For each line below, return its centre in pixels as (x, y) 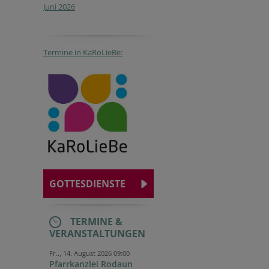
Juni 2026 (59, 7)
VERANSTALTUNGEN (97, 234)
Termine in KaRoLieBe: (83, 52)
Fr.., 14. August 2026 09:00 (89, 253)
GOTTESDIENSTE (87, 184)
